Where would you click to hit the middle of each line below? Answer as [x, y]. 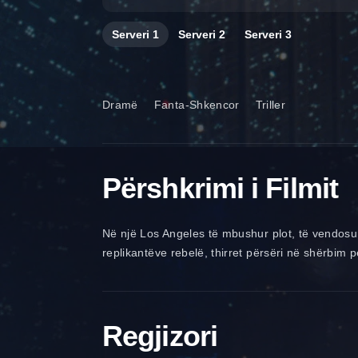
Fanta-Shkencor [197, 104]
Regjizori [160, 336]
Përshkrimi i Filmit [220, 188]
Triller [270, 104]
